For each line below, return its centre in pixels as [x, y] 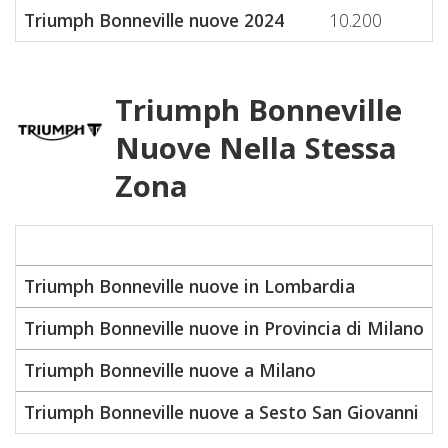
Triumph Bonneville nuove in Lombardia [189, 285]
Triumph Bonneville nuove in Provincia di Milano [224, 327]
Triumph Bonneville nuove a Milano [170, 369]
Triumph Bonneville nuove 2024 [154, 19]
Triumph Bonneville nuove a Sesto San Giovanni [221, 411]
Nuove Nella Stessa [256, 147]
